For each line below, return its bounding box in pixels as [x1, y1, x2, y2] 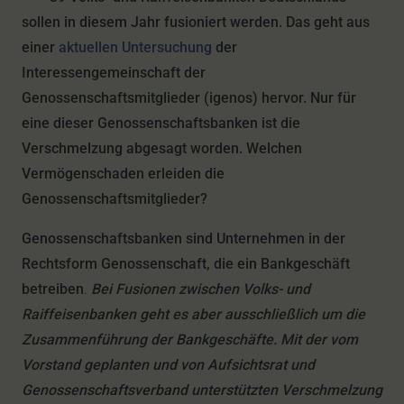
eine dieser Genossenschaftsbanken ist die [22, 115, 300, 132]
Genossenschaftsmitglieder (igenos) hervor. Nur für [22, 89, 356, 106]
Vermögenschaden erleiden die [22, 165, 225, 182]
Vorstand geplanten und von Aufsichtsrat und [22, 356, 315, 373]
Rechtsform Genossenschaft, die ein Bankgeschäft [22, 255, 350, 272]
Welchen [246, 140, 302, 157]
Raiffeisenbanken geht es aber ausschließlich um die [22, 306, 365, 323]
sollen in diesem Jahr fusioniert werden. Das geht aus [22, 14, 370, 31]
